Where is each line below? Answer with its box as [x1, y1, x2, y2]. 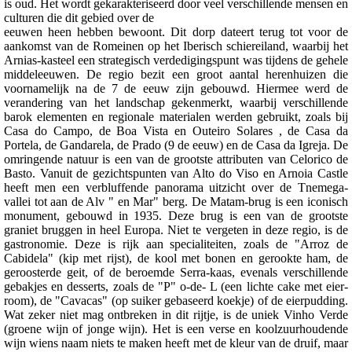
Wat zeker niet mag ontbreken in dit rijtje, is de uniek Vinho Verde [4, 307, 348, 321]
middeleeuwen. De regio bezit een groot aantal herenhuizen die [4, 67, 348, 81]
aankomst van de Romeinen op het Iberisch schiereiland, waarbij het [4, 38, 348, 53]
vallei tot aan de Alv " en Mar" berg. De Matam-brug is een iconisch [4, 194, 348, 208]
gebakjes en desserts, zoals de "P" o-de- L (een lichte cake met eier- [4, 279, 348, 293]
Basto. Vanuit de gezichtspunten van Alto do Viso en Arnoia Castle [4, 166, 348, 180]
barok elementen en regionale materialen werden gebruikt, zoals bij [4, 109, 348, 123]
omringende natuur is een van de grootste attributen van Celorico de [4, 152, 348, 166]
